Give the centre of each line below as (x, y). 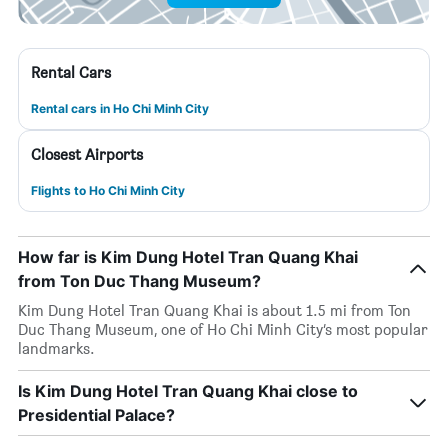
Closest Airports (87, 154)
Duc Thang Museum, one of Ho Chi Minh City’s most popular (223, 329)
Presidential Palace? (96, 415)
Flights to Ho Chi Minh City (108, 190)
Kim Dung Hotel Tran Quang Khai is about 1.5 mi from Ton (214, 310)
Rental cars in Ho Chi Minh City (120, 108)
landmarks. (56, 348)
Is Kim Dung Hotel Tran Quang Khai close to (188, 391)
